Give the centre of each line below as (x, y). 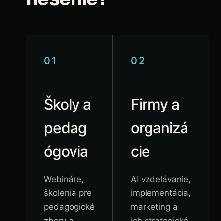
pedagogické (69, 207)
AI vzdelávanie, (161, 179)
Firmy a (155, 104)
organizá (159, 128)
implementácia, (161, 193)
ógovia (66, 151)
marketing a (154, 207)
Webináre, (64, 179)
